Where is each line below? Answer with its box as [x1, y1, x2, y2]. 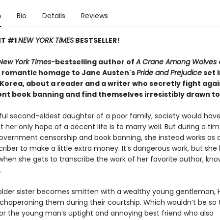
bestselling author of [55, 57, 136, 67]
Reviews [81, 11, 108, 21]
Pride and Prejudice [136, 68, 202, 78]
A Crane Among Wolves [136, 57, 219, 67]
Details [42, 11, 65, 21]
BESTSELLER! [73, 35, 120, 45]
